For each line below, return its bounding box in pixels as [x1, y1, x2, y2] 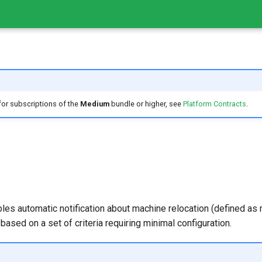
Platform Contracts [182, 99, 246, 109]
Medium [80, 99, 109, 109]
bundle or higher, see [109, 99, 183, 109]
